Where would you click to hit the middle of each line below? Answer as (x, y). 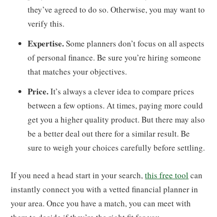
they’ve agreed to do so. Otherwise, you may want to (116, 9)
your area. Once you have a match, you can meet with (101, 203)
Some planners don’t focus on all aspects (134, 43)
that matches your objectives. (77, 71)
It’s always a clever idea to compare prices (123, 91)
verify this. (46, 23)
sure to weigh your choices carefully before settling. (116, 147)
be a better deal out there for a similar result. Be (109, 133)
